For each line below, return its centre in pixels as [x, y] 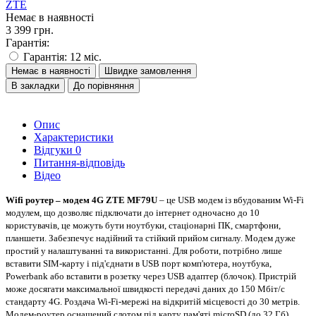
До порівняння [104, 85]
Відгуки [55, 150]
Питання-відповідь [79, 162]
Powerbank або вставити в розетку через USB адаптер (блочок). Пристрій [151, 276]
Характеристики [74, 137]
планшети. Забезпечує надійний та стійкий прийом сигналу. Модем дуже [151, 238]
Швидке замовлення [148, 71]
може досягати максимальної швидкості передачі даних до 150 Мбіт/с [145, 288]
